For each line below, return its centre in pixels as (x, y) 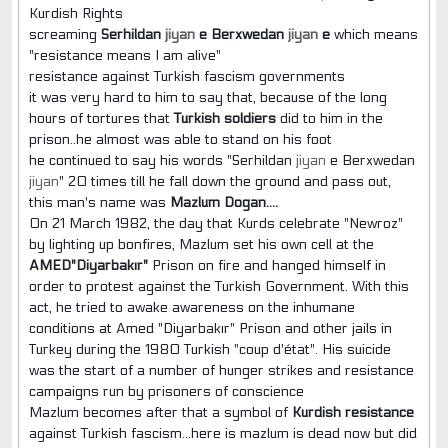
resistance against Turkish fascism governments (188, 76)
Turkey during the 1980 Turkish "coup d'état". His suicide (209, 349)
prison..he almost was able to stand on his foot (182, 139)
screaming (64, 34)
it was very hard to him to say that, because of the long (207, 97)
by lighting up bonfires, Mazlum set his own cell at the (201, 244)
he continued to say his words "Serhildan (162, 160)
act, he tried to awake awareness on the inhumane (191, 307)
